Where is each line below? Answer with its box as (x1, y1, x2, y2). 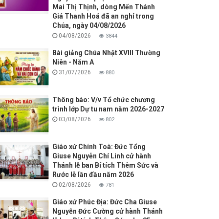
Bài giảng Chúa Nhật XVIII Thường (52, 49, 160, 57)
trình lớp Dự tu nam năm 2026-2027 (52, 105, 164, 113)
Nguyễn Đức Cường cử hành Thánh (52, 207, 163, 216)
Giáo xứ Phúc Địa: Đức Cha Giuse (52, 198, 157, 206)
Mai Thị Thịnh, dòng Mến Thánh (52, 3, 155, 11)
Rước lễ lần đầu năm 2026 (52, 171, 134, 179)
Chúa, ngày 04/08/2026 (52, 22, 126, 30)
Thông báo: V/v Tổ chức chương (52, 96, 155, 104)
